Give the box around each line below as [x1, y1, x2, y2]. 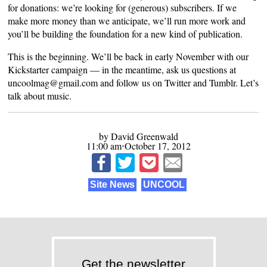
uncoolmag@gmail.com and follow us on [8, 76, 165, 89]
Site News [90, 179, 135, 190]
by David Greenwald [98, 129, 178, 142]
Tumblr [209, 76, 236, 89]
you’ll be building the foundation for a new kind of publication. [8, 27, 243, 40]
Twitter [164, 76, 191, 89]
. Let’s [235, 76, 259, 89]
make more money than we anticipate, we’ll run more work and [8, 14, 246, 27]
